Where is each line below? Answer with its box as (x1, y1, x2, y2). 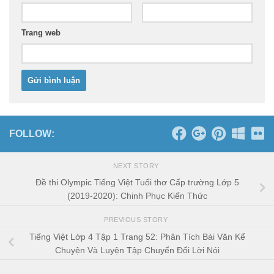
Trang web (21, 28, 61, 37)
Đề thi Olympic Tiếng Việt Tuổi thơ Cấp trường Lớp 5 (35, 177, 239, 188)
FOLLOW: (9, 128, 54, 139)
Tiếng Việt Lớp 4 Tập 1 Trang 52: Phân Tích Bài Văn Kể (29, 231, 245, 242)
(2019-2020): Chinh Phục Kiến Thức (67, 191, 207, 201)
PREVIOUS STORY (104, 216, 170, 224)
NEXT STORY (113, 161, 161, 169)
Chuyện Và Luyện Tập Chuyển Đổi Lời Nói (54, 245, 220, 255)
